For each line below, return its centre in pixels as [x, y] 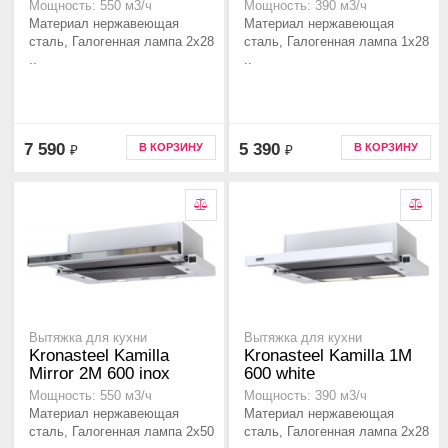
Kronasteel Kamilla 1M [328, 356]
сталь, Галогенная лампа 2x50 [121, 432]
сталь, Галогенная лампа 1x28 [336, 42]
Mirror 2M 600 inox [99, 374]
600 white [279, 374]
